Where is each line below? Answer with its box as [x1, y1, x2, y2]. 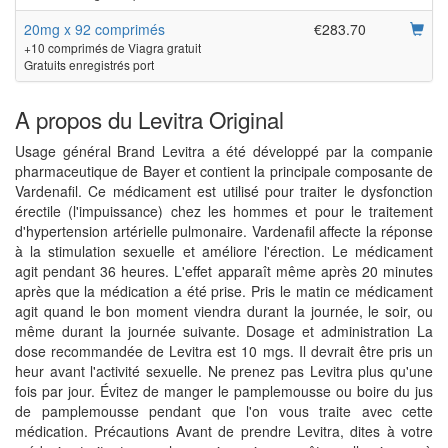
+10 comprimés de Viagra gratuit [24, 38, 201, 56]
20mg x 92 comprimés [24, 18, 165, 39]
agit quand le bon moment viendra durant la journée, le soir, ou [15, 300, 433, 321]
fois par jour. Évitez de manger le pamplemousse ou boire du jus [15, 380, 433, 401]
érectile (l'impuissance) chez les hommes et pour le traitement [15, 200, 433, 221]
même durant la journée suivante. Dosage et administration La [15, 320, 433, 341]
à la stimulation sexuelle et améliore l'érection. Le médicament [15, 240, 433, 261]
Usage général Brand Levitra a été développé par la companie [15, 140, 433, 161]
